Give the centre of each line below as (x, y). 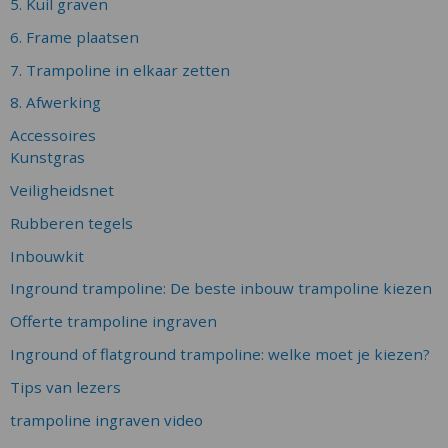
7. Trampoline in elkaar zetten (120, 69)
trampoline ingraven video (106, 419)
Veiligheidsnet (62, 189)
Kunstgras (47, 157)
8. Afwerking (55, 102)
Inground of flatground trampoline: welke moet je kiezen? (220, 353)
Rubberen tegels (71, 222)
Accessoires (53, 135)
